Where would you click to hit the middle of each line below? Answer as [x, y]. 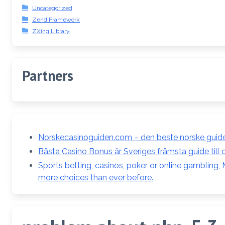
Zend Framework [56, 19]
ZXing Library [51, 31]
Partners [48, 75]
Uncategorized [52, 8]
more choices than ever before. [96, 177]
